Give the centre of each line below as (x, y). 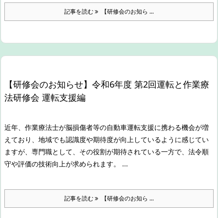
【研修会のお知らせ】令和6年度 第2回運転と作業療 (107, 84)
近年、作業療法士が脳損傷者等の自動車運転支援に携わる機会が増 (107, 127)
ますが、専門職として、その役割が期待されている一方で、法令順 (107, 151)
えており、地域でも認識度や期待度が (62, 139)
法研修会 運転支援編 (45, 97)
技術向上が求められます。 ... (83, 163)
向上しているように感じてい (164, 139)
